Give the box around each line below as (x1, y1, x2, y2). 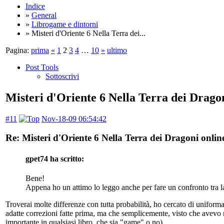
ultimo (107, 45, 127, 54)
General (31, 10, 56, 19)
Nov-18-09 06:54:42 (41, 114, 106, 123)
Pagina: (5, 45, 29, 54)
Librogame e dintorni (31, 19, 98, 28)
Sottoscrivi (45, 71, 79, 80)
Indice (25, 1, 45, 10)
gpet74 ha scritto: (25, 154, 84, 163)
